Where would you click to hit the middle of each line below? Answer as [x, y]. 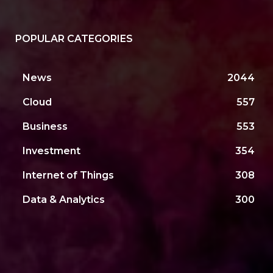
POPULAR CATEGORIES [74, 39]
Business [45, 127]
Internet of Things [69, 175]
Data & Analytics [64, 200]
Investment [52, 151]
